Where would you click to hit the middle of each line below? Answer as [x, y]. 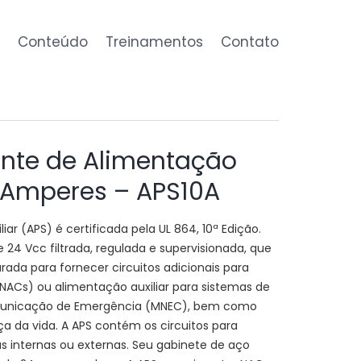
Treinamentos [154, 41]
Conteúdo [53, 41]
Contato [250, 41]
